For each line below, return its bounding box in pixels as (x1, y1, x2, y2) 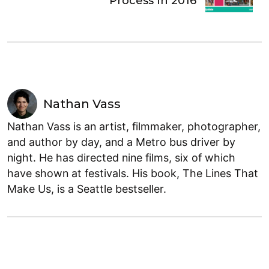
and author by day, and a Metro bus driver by (7, 135, 235, 148)
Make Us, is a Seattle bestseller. (7, 182, 166, 195)
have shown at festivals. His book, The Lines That (7, 166, 258, 180)
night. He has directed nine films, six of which (7, 151, 235, 164)
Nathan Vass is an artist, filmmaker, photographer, (7, 119, 261, 133)
